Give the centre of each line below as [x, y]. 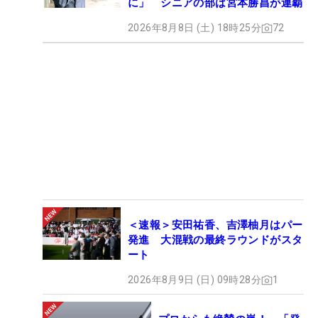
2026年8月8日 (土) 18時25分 [194, 28]
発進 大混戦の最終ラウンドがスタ [215, 240]
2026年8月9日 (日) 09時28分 [194, 280]
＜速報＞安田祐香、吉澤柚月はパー [215, 225]
